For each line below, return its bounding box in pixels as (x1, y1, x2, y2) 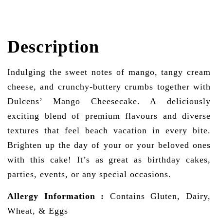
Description (7, 36, 99, 56)
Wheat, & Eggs (7, 205, 68, 216)
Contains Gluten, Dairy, (104, 191, 211, 201)
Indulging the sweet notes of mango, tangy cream (7, 67, 211, 77)
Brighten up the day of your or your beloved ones (7, 140, 211, 150)
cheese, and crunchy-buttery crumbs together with (7, 81, 211, 91)
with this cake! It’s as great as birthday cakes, (7, 154, 211, 164)
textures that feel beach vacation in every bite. (7, 125, 211, 135)
